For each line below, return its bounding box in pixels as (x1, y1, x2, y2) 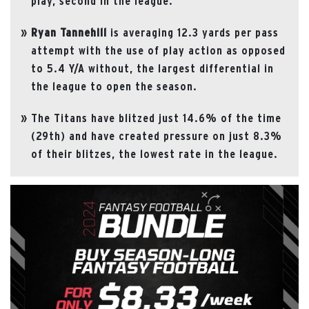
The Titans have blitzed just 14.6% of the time (31, 111, 281, 124)
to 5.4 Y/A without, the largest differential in (31, 61, 274, 74)
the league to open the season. (31, 79, 197, 92)
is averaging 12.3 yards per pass (107, 26, 279, 39)
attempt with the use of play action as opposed (31, 43, 286, 57)
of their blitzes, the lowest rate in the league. (31, 147, 278, 160)
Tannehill (60, 26, 107, 39)
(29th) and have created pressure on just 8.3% (31, 129, 282, 142)
